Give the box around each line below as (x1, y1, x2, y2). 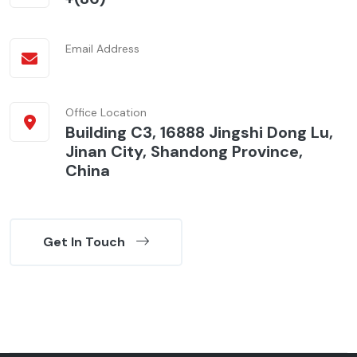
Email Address (65, 41, 139, 57)
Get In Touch (43, 233, 128, 251)
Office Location (65, 105, 147, 120)
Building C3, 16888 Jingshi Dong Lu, (65, 122, 333, 143)
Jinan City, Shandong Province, (65, 141, 303, 163)
